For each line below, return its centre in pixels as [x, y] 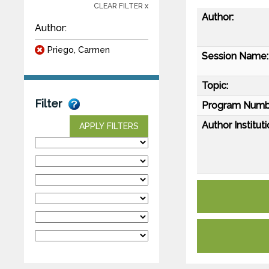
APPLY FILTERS [109, 126]
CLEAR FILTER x [121, 6]
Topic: [215, 85]
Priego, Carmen [79, 50]
